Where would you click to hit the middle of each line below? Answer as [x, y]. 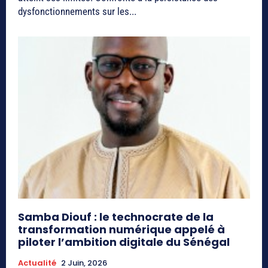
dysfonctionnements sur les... [77, 11]
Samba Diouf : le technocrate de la [116, 217]
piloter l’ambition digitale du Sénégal [124, 242]
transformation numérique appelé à [121, 230]
